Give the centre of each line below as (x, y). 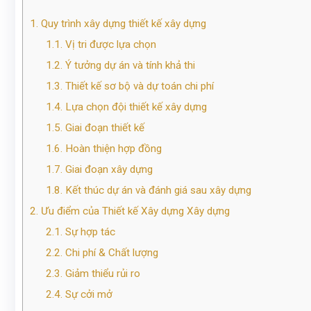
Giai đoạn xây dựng (107, 170)
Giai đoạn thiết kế (103, 128)
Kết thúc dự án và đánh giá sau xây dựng (157, 191)
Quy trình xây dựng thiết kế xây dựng (122, 24)
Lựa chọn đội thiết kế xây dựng (134, 107)
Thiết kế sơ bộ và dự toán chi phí (138, 86)
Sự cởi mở (87, 295)
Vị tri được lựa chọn (109, 45)
